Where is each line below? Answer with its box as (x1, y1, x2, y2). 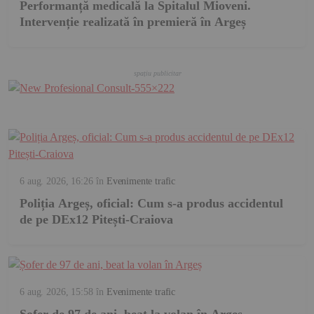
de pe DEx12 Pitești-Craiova (20, 212, 173, 227)
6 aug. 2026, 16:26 (20, 176, 93, 187)
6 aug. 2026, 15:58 (20, 287, 93, 298)
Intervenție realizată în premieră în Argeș (20, 14, 246, 29)
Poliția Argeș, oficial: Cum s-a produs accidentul (20, 196, 283, 211)
